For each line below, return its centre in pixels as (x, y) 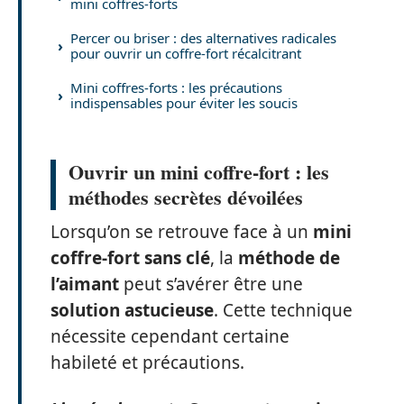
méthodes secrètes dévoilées (186, 197)
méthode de (289, 258)
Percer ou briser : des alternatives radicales (203, 37)
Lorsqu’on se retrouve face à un (182, 232)
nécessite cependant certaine (170, 336)
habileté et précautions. (147, 363)
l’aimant (85, 284)
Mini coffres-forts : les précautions (176, 87)
